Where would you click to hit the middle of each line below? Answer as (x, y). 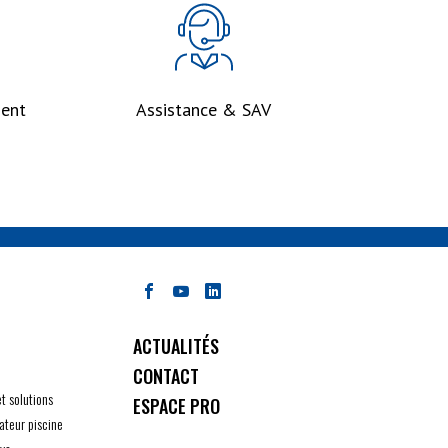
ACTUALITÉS (176, 346)
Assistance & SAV (203, 109)
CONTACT (166, 376)
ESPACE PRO (176, 406)
